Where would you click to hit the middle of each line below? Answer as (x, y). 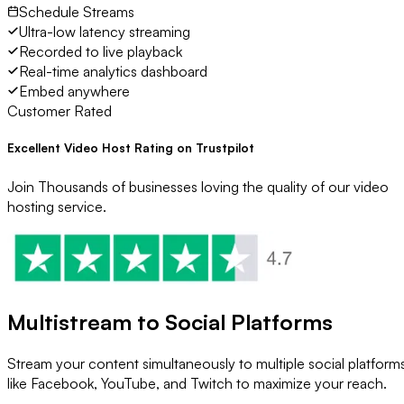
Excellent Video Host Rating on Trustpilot (131, 148)
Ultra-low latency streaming (105, 32)
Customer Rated (60, 111)
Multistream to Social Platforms (170, 321)
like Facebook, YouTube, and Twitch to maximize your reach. (197, 384)
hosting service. (57, 206)
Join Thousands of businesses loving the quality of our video (198, 186)
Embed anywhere (74, 92)
